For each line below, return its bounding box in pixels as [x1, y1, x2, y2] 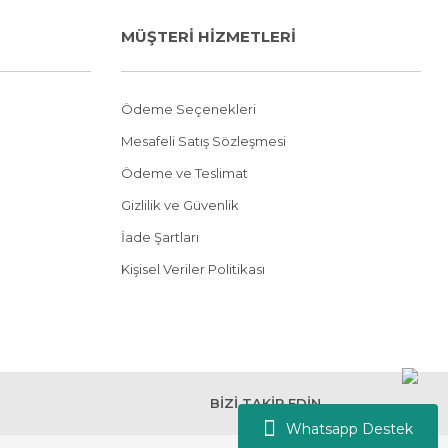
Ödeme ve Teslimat [121, 165, 248, 181]
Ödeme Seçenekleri [121, 101, 256, 117]
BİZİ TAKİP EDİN [210, 395, 321, 411]
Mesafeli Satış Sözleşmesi [121, 133, 286, 149]
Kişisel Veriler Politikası [121, 261, 265, 277]
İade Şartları [121, 229, 199, 245]
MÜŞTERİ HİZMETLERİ [121, 27, 296, 46]
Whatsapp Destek [286, 419, 413, 438]
